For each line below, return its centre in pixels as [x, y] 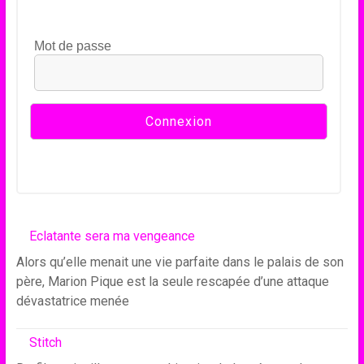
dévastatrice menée [72, 301]
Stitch [45, 342]
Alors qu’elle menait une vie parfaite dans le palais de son [180, 262]
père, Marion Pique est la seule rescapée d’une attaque [172, 282]
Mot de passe [72, 46]
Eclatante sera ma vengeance [112, 236]
